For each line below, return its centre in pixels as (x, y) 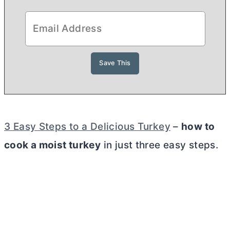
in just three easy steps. (160, 145)
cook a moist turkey (53, 145)
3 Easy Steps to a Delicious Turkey (87, 126)
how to (198, 126)
